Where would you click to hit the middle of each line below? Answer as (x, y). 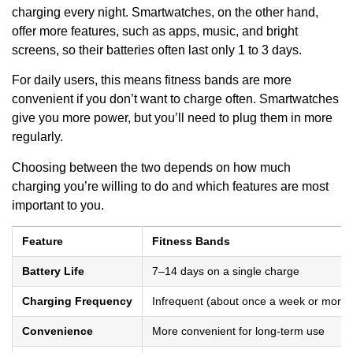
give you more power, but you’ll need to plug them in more (172, 118)
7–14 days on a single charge (226, 271)
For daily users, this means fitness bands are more (152, 80)
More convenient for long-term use (238, 331)
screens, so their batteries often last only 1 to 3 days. (157, 50)
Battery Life (53, 271)
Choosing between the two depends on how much (151, 167)
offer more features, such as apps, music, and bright (155, 31)
